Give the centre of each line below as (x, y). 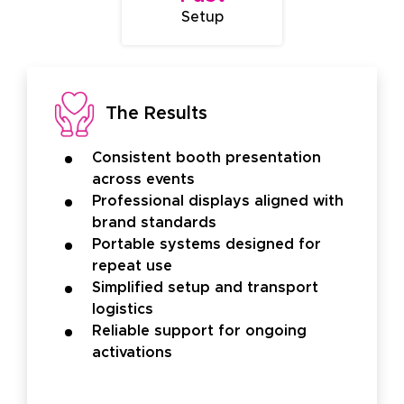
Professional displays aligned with (218, 202)
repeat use (132, 266)
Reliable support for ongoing (199, 331)
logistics (123, 310)
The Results (154, 114)
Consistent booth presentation (207, 158)
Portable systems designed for (207, 245)
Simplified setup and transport (205, 288)
